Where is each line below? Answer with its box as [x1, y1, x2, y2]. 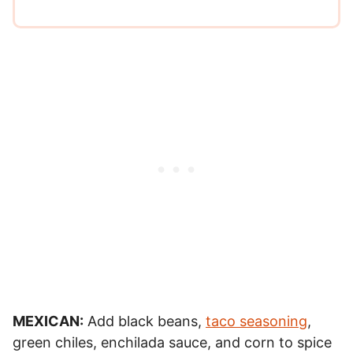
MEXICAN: [13, 312, 84, 329]
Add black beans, [84, 312, 206, 329]
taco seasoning [206, 312, 307, 329]
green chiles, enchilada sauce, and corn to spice [13, 333, 332, 351]
